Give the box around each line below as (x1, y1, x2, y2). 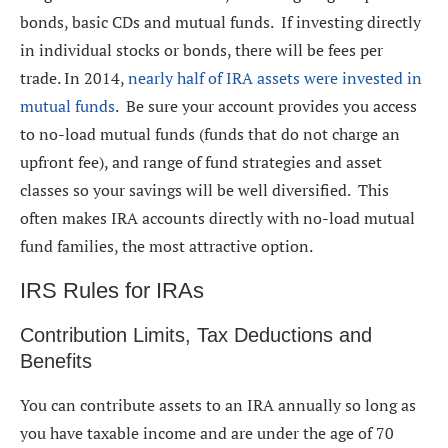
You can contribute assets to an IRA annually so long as (20, 394, 416, 417)
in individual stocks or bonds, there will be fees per (20, 39, 383, 62)
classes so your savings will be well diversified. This (20, 179, 389, 202)
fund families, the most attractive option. (20, 235, 313, 258)
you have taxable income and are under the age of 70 (20, 422, 394, 445)
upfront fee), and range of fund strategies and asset (20, 151, 382, 174)
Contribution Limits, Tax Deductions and (20, 324, 372, 347)
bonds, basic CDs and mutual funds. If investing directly (20, 11, 421, 34)
